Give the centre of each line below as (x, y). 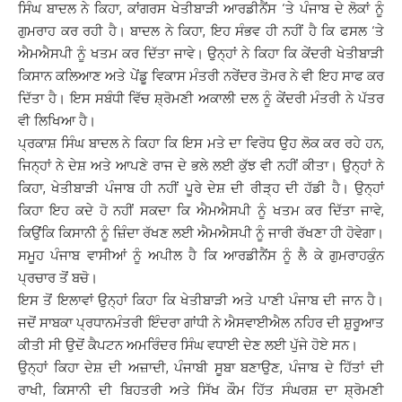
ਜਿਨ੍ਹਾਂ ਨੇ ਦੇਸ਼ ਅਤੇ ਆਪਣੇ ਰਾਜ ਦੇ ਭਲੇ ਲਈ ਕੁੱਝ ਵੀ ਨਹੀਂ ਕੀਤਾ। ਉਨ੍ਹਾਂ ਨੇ (201, 166)
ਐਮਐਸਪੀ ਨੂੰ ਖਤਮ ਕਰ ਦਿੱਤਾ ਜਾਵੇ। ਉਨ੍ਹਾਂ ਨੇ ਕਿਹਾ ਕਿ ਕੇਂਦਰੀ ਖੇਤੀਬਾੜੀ (201, 53)
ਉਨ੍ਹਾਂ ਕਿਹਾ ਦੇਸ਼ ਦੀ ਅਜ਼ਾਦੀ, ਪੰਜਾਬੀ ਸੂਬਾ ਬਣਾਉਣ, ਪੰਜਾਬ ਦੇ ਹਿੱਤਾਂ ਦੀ (201, 367)
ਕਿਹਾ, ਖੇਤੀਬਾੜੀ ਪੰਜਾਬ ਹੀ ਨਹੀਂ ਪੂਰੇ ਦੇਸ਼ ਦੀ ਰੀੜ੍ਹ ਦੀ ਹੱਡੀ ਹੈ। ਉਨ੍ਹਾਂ (201, 188)
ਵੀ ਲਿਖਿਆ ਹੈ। (57, 121)
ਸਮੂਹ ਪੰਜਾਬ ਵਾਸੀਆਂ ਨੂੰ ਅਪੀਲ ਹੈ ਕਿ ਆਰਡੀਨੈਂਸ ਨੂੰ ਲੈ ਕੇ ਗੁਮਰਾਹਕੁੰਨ (201, 255)
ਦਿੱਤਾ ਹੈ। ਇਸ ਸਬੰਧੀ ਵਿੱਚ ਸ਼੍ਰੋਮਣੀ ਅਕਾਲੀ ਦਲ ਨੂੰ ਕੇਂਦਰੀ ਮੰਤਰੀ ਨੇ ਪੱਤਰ (201, 98)
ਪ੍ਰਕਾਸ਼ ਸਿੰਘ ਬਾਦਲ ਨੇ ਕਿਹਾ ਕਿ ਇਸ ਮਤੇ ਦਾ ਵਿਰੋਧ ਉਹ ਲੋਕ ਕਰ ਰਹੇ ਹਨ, (201, 143)
